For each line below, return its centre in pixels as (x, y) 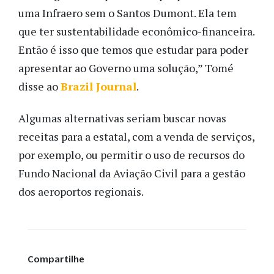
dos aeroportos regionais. (81, 192)
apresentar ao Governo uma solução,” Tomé (126, 68)
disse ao (39, 86)
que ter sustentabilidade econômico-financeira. (136, 31)
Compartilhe (56, 259)
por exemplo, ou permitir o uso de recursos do (131, 155)
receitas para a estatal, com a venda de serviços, (136, 137)
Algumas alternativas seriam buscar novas (122, 118)
